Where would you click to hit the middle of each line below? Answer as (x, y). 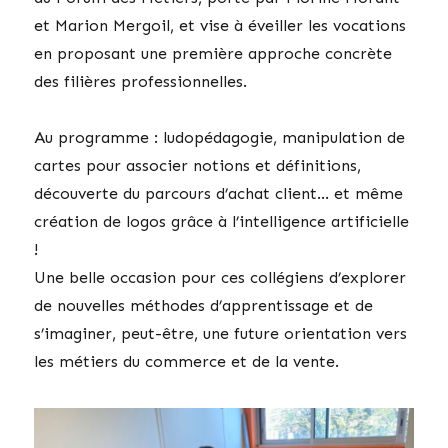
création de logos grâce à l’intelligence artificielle (222, 221)
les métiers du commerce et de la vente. (187, 361)
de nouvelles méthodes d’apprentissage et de (204, 305)
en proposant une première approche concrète (213, 53)
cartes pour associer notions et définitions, (198, 165)
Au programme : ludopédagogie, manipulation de (220, 137)
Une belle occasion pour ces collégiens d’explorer (220, 277)
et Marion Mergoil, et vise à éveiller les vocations (220, 25)
